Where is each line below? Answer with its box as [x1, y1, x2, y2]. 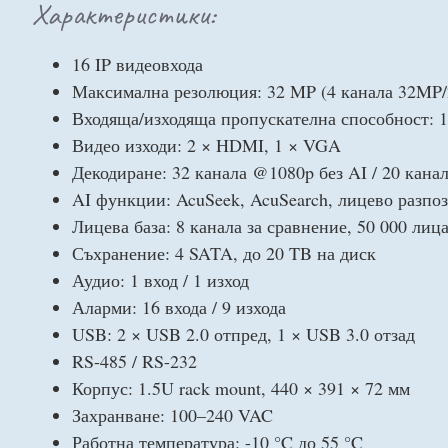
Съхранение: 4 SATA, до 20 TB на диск [72, 240, 376, 265]
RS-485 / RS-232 [72, 348, 197, 373]
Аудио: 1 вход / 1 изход [72, 267, 249, 292]
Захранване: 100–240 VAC [72, 402, 273, 427]
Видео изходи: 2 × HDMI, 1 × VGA [72, 132, 341, 157]
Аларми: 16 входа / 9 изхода [72, 294, 286, 319]
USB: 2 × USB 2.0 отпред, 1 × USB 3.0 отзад [72, 321, 415, 346]
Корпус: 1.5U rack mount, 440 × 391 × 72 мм [72, 375, 410, 400]
